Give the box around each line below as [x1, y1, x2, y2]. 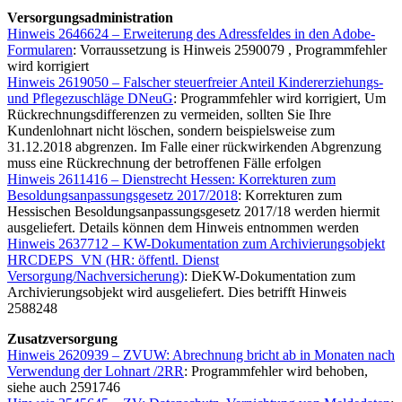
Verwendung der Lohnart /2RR [7, 363, 184, 380]
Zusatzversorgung [7, 331, 118, 347]
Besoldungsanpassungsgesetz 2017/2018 [7, 188, 238, 204]
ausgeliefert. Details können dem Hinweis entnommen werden [7, 220, 359, 236]
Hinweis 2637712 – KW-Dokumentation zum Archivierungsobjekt [7, 236, 385, 252]
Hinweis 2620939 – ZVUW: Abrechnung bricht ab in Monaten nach [7, 347, 395, 363]
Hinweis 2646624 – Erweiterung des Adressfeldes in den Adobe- [7, 26, 375, 42]
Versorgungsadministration [7, 10, 177, 26]
